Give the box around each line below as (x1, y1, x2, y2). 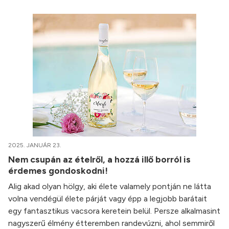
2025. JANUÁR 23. (8, 142, 61, 149)
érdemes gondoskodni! (8, 165, 110, 176)
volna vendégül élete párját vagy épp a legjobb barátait (8, 194, 207, 203)
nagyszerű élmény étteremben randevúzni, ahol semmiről (8, 218, 215, 228)
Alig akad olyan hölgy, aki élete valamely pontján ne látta (8, 181, 211, 191)
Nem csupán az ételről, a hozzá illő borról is (8, 154, 191, 165)
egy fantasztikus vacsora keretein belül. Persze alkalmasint (8, 206, 220, 216)
